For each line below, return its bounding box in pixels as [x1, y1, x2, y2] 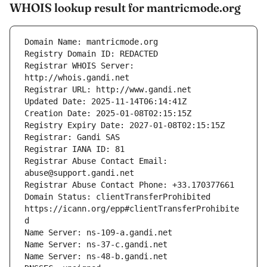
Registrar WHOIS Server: [24, 61, 134, 71]
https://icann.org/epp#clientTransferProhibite [24, 204, 239, 214]
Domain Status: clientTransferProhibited [24, 192, 210, 202]
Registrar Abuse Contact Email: [24, 156, 167, 166]
